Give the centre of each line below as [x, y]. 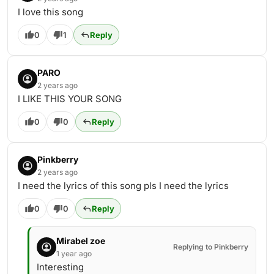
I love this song [50, 12]
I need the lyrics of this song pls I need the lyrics [123, 186]
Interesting [60, 267]
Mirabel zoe [81, 241]
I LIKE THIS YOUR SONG [70, 99]
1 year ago [74, 254]
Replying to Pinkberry [211, 247]
